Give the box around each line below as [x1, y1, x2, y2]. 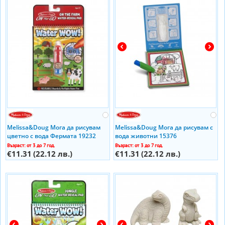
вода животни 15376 [115, 132, 177, 140]
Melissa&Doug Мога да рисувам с [115, 123, 213, 132]
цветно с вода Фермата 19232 [7, 132, 96, 140]
